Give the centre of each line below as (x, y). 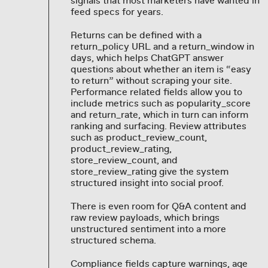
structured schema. (113, 241)
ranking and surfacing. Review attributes (158, 127)
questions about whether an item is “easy (161, 70)
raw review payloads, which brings (145, 218)
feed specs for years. (117, 12)
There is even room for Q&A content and (158, 207)
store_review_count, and (124, 161)
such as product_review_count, (138, 138)
